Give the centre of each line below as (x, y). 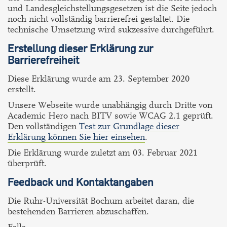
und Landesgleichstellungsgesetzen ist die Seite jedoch (112, 8)
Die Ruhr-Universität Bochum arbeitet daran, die (101, 201)
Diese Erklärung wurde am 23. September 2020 (99, 79)
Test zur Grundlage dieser (129, 126)
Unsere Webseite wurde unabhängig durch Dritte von (110, 105)
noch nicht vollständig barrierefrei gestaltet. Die (99, 19)
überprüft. (27, 163)
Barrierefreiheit (43, 60)
